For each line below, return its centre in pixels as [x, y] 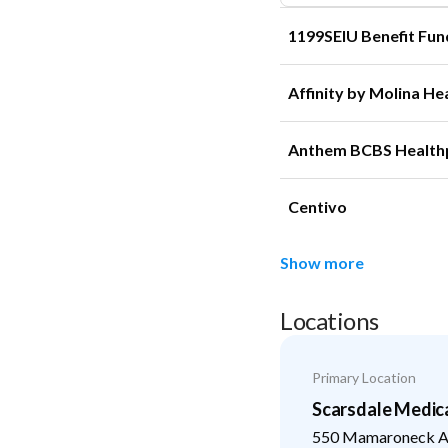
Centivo [317, 206]
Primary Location [364, 377]
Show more [322, 262]
